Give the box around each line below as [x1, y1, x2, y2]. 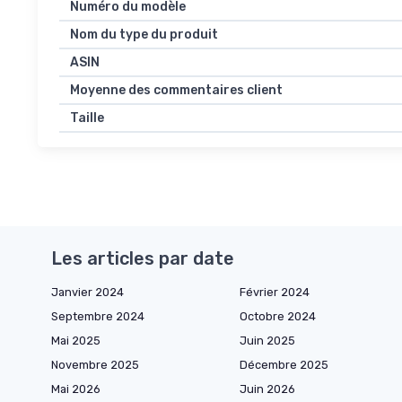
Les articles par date [51, 248, 234, 270]
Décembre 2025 [240, 358, 328, 372]
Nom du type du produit [70, 27, 218, 43]
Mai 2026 [51, 382, 100, 397]
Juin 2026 [240, 382, 295, 397]
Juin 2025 [240, 334, 295, 348]
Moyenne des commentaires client [70, 83, 283, 99]
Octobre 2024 [240, 310, 316, 324]
